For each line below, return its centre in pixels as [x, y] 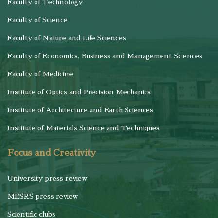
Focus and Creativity [52, 153]
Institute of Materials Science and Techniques [83, 128]
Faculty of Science [37, 20]
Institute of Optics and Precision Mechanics [79, 92]
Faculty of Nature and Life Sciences [67, 38]
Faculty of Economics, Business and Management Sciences [105, 56]
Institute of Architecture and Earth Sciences [80, 110]
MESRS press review [43, 196]
